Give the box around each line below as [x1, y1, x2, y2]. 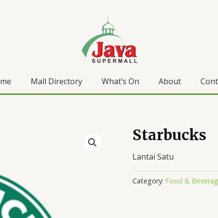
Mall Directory [31, 76, 82, 87]
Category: [132, 176, 165, 186]
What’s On [102, 76, 139, 87]
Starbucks [132, 126, 206, 144]
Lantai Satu [132, 151, 174, 162]
